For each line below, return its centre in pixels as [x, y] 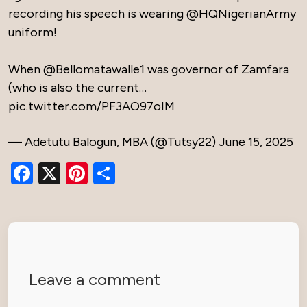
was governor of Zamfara [217, 69]
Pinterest [131, 173]
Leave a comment [95, 279]
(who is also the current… [77, 88]
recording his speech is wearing [97, 14]
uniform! [33, 32]
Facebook [80, 173]
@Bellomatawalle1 [94, 69]
